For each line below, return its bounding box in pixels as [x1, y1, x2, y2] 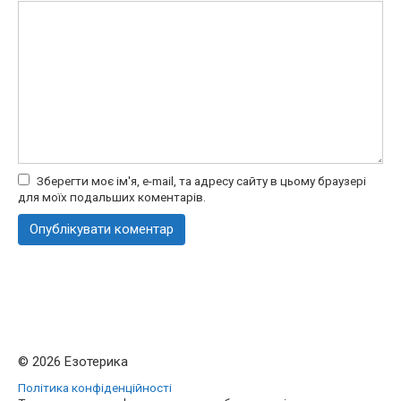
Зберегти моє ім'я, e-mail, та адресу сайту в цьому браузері [37, 174, 366, 189]
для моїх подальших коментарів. [18, 190, 206, 205]
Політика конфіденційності [18, 380, 172, 396]
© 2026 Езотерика [18, 354, 128, 371]
